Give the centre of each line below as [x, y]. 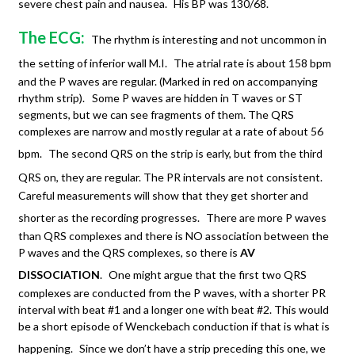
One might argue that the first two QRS [208, 275]
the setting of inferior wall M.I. [93, 63]
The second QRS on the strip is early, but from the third [185, 154]
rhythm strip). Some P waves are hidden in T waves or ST [160, 98]
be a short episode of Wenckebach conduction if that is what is [174, 326]
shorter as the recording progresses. [109, 218]
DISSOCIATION [59, 275]
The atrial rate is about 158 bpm [252, 63]
